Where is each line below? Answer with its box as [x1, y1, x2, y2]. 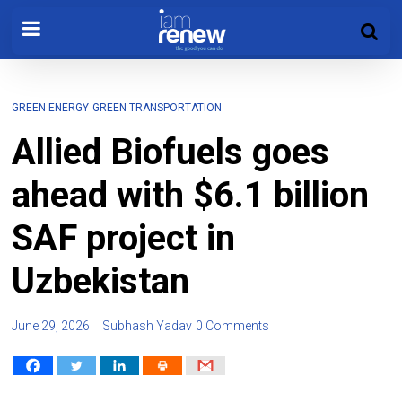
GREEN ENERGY [12, 101, 90, 114]
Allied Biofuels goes [12, 131, 330, 173]
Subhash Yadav [102, 319, 193, 333]
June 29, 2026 [12, 319, 91, 333]
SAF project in [12, 217, 236, 259]
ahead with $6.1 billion [12, 174, 370, 216]
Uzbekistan [12, 260, 190, 302]
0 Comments [196, 319, 270, 333]
